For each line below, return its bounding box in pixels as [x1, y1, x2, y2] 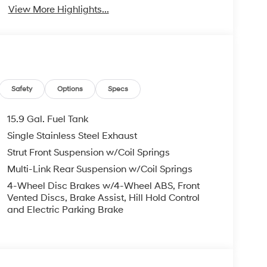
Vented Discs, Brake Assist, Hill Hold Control [7, 192, 200, 204]
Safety [11, 85, 33, 94]
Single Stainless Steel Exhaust [7, 130, 137, 142]
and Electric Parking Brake [7, 204, 123, 216]
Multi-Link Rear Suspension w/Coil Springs [7, 163, 193, 176]
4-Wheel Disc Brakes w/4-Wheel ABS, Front [7, 180, 200, 193]
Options [57, 85, 83, 94]
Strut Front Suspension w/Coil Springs [7, 147, 170, 159]
